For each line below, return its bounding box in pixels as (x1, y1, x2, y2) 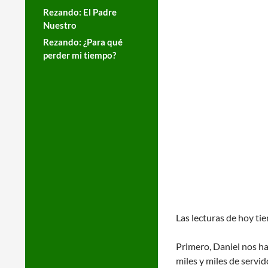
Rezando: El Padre (43, 7, 117, 17)
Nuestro (43, 20, 77, 31)
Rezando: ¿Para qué (43, 36, 123, 47)
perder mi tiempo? (43, 50, 116, 60)
